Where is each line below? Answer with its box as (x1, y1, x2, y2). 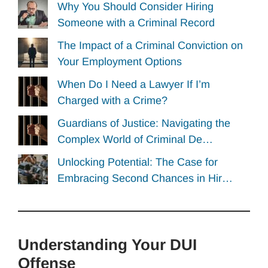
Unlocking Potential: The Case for (57, 156, 218, 168)
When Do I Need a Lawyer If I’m (57, 78, 210, 91)
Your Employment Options (57, 56, 182, 68)
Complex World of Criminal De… (57, 133, 213, 145)
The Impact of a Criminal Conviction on (57, 39, 243, 52)
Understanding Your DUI (18, 235, 197, 254)
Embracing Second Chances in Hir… (57, 172, 233, 184)
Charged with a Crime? (57, 95, 167, 107)
